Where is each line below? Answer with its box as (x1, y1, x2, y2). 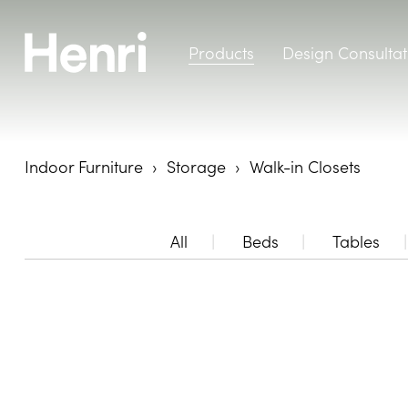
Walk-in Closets (244, 155, 361, 178)
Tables (332, 229, 381, 253)
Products (188, 40, 254, 64)
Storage (166, 155, 226, 178)
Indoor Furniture (24, 155, 143, 178)
